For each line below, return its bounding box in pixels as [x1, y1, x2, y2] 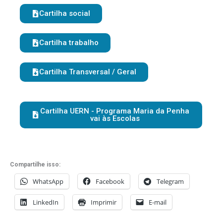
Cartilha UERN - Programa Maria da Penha [40, 106, 189, 115]
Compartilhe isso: [10, 161, 60, 168]
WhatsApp [33, 176, 63, 186]
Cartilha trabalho [39, 38, 99, 47]
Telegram [157, 176, 184, 186]
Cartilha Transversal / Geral [39, 67, 136, 76]
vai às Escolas [90, 113, 140, 123]
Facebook [96, 176, 124, 186]
